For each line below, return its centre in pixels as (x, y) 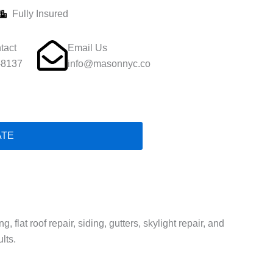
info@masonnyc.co (109, 64)
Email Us (87, 48)
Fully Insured (40, 14)
